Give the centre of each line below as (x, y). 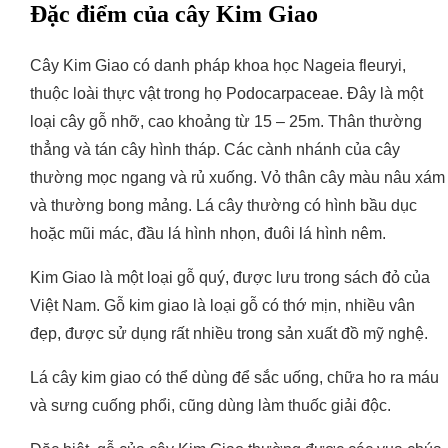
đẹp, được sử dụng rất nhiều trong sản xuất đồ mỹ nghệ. (229, 334)
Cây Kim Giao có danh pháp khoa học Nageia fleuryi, (218, 66)
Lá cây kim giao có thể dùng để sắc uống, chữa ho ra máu (234, 378)
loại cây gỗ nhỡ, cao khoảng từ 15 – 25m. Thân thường (226, 122)
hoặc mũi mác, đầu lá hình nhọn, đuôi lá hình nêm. (208, 234)
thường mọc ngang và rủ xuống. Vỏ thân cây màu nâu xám (237, 178)
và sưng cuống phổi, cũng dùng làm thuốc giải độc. (210, 406)
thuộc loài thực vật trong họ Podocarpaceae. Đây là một (226, 94)
